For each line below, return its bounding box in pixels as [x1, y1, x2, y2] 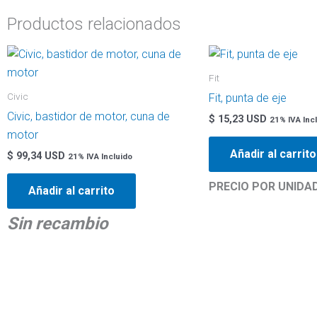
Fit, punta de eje [209, 91, 287, 105]
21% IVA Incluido [68, 151, 132, 162]
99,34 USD [13, 150, 65, 163]
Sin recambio [7, 214, 113, 234]
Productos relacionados [7, 13, 181, 34]
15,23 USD [215, 113, 267, 126]
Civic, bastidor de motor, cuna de [7, 110, 170, 124]
